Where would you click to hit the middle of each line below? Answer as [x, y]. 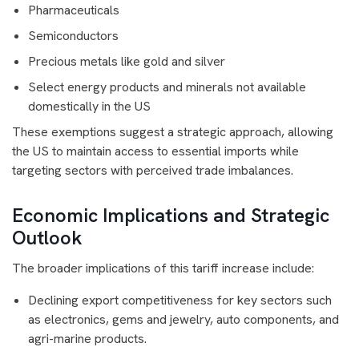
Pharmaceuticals [74, 10]
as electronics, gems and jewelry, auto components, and [184, 319]
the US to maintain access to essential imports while [155, 151]
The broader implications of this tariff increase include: [163, 268]
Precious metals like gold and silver [127, 61]
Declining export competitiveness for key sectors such [180, 300]
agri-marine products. [87, 339]
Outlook [47, 238]
